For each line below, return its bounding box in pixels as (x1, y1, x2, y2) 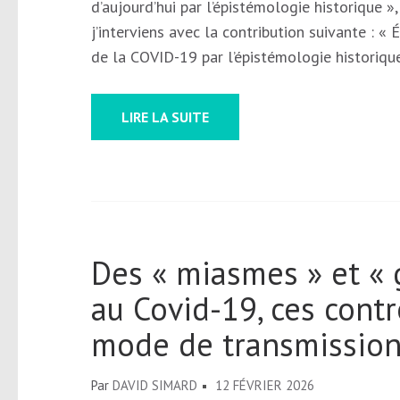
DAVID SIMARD (112, 377, 197, 395)
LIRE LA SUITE (121, 108, 209, 127)
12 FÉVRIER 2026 (215, 377, 314, 395)
